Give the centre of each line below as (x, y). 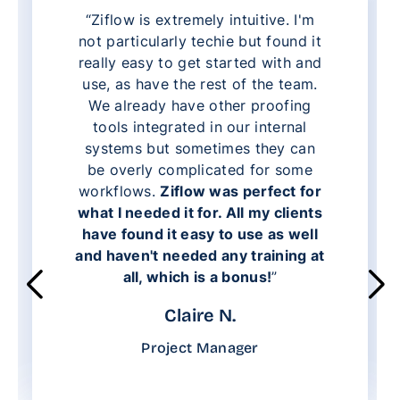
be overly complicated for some (200, 169)
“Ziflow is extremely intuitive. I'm (200, 19)
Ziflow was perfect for (241, 191)
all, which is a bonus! (197, 276)
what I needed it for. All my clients (200, 212)
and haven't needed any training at (200, 255)
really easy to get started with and (200, 62)
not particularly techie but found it (200, 41)
